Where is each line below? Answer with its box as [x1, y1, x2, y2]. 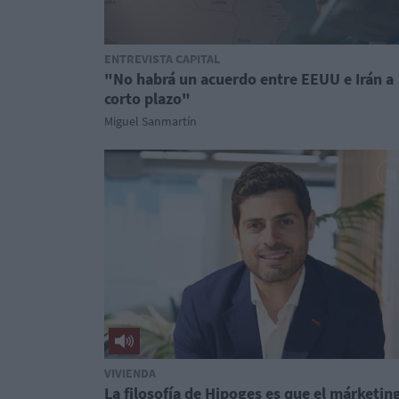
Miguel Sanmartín [104, 113, 197, 129]
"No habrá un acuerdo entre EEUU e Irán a [104, 69, 394, 89]
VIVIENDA [104, 365, 156, 381]
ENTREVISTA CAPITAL [104, 51, 220, 67]
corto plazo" [104, 88, 191, 109]
